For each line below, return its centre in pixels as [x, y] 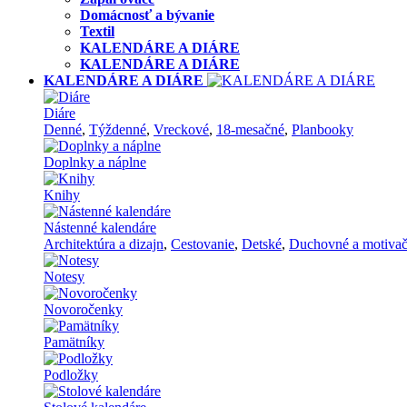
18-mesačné [250, 129]
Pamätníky [74, 342]
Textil [97, 31]
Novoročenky [83, 309]
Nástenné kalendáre [100, 228]
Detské [262, 244]
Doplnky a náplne [95, 162]
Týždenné [118, 129]
